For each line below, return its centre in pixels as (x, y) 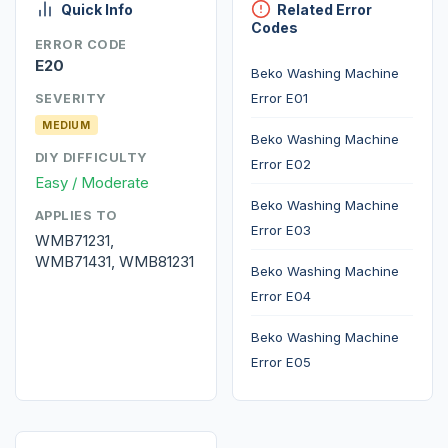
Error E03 (281, 229)
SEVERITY (70, 99)
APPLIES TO (76, 216)
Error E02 (281, 163)
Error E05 (281, 361)
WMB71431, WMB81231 (114, 262)
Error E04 (281, 295)
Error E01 (280, 97)
